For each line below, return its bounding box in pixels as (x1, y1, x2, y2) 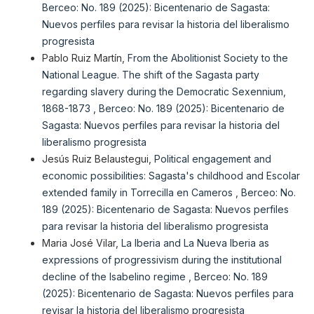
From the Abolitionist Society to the (127, 52, 288, 64)
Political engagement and (153, 153, 271, 165)
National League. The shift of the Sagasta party (41, 69, 259, 81)
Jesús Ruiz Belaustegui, (41, 153, 154, 165)
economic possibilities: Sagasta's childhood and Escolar (41, 170, 300, 182)
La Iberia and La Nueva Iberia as (121, 237, 269, 250)
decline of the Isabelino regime (41, 271, 189, 283)
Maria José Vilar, (41, 237, 121, 250)
